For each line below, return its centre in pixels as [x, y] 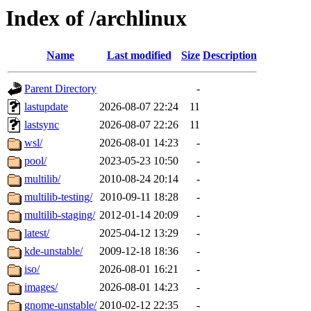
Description [230, 56]
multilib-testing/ [58, 197]
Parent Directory [60, 89]
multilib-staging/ [60, 215]
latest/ [37, 233]
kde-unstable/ [53, 251]
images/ [41, 287]
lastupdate [46, 107]
